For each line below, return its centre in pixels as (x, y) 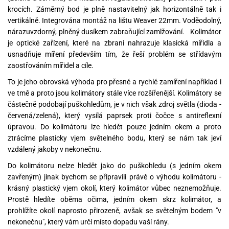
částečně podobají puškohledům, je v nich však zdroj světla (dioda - (114, 105)
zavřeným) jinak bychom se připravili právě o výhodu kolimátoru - (114, 177)
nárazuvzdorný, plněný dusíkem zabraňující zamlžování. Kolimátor (114, 32)
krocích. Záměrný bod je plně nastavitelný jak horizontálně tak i (114, 9)
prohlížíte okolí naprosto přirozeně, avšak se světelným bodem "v (114, 211)
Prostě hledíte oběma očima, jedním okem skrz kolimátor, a (114, 200)
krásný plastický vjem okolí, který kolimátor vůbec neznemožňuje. (114, 188)
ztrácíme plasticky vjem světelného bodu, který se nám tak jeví (114, 138)
